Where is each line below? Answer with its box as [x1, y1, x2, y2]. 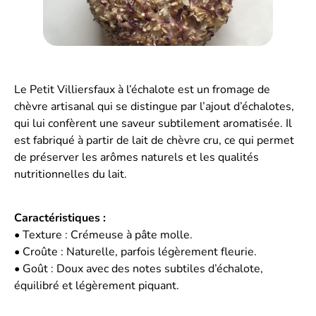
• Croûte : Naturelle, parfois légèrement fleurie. [14, 244, 257, 260]
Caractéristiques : [14, 210, 106, 226]
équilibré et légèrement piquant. [14, 278, 179, 294]
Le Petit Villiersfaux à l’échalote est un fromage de [14, 81, 270, 97]
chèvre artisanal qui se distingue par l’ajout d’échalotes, [14, 98, 294, 114]
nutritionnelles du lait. [14, 166, 127, 182]
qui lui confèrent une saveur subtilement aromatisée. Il [14, 115, 292, 131]
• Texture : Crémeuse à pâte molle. [14, 227, 193, 243]
